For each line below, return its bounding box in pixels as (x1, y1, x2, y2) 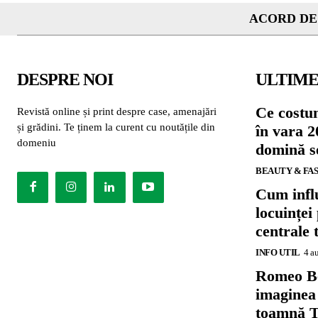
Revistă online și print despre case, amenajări (17, 105, 216, 117)
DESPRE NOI (17, 70, 113, 89)
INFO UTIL (256, 246, 300, 258)
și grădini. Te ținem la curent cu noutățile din (17, 121, 215, 133)
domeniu (17, 136, 56, 148)
